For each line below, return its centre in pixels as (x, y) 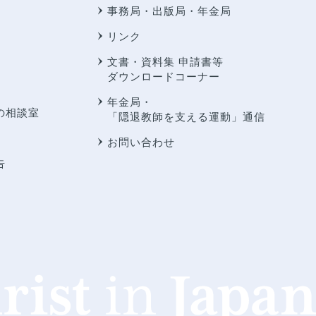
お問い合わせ (141, 142)
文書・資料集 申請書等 (165, 62)
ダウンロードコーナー (163, 77)
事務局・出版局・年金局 (169, 11)
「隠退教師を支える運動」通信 (186, 117)
